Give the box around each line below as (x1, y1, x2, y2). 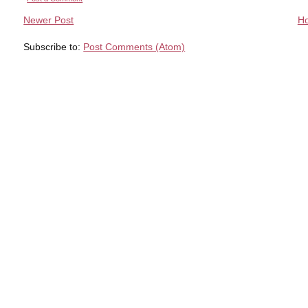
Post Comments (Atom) (83, 41, 186, 53)
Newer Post (23, 14, 74, 26)
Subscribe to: (23, 41, 84, 53)
